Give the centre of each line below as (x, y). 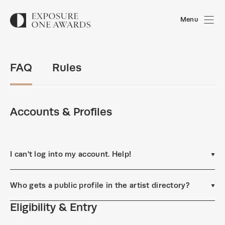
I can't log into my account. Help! (71, 154)
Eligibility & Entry (53, 207)
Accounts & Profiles (61, 112)
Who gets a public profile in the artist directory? (100, 185)
